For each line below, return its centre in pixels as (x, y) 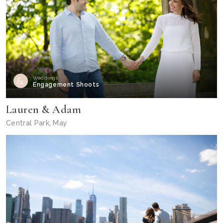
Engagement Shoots (66, 85)
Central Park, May (37, 123)
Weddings (45, 78)
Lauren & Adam (44, 110)
